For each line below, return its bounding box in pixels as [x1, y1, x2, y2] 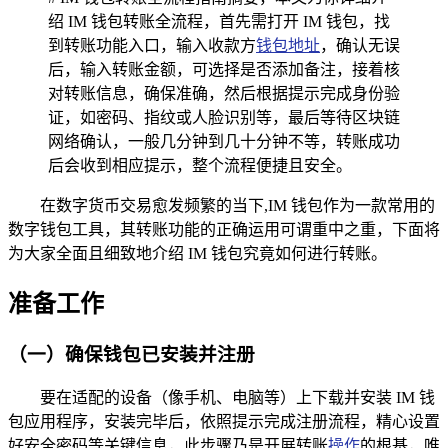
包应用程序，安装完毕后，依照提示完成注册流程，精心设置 [8, 413, 440, 431]
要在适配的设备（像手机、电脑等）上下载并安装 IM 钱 [40, 389, 435, 407]
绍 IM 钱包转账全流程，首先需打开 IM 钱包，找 [48, 12, 390, 30]
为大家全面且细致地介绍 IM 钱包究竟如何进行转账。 [8, 244, 387, 262]
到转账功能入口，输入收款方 [48, 36, 256, 54]
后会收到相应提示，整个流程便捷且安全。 [48, 156, 352, 174]
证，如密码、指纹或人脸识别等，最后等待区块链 [48, 108, 400, 126]
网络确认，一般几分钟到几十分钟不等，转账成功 [48, 132, 400, 150]
